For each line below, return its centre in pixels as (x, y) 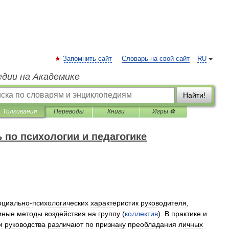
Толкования (20, 111)
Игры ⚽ (164, 111)
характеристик (114, 203)
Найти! (194, 95)
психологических (60, 203)
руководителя (164, 203)
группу (109, 214)
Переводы (68, 111)
